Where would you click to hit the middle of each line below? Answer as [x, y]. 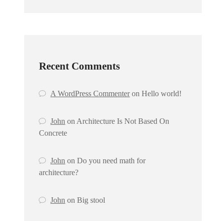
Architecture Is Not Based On [123, 121]
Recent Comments [79, 66]
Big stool [91, 200]
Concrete [53, 133]
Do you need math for [111, 161]
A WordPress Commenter [90, 94]
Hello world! [162, 94]
